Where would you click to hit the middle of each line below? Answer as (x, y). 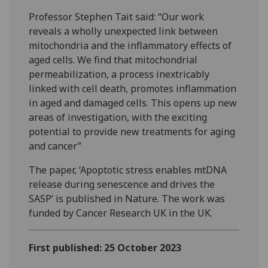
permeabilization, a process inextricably (119, 74)
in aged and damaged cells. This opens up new (133, 103)
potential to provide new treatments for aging (132, 131)
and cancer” (55, 146)
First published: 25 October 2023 (105, 247)
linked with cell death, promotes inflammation (133, 88)
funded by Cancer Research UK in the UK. (121, 213)
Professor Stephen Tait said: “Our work (117, 16)
